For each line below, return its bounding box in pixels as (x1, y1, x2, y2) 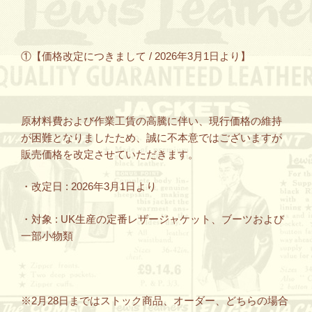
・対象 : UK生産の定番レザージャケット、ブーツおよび (21, 212, 284, 225)
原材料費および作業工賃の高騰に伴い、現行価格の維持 (21, 114, 282, 127)
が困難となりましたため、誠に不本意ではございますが (21, 131, 282, 143)
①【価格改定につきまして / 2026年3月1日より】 (21, 49, 251, 62)
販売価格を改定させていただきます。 (21, 148, 198, 160)
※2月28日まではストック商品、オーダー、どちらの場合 (21, 294, 288, 306)
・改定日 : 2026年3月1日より (21, 180, 157, 192)
